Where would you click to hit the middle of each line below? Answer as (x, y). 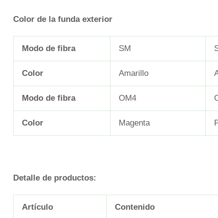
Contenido (135, 207)
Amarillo (134, 73)
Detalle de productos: (55, 178)
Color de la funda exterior (63, 19)
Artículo (37, 207)
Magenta (134, 123)
